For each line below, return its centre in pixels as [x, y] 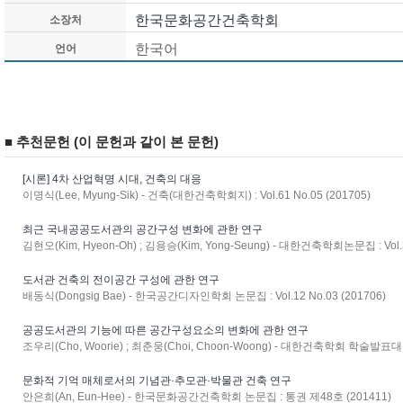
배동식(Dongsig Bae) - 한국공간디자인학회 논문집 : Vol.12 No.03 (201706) [204, 296]
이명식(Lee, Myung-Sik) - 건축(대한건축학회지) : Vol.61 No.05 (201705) [197, 195]
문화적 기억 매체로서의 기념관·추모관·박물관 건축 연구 [157, 381]
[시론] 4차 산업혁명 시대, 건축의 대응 [112, 179]
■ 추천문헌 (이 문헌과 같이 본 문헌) [112, 142]
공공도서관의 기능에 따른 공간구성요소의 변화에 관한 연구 [166, 330]
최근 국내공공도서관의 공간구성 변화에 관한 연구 [143, 229]
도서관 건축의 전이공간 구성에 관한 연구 [121, 280]
